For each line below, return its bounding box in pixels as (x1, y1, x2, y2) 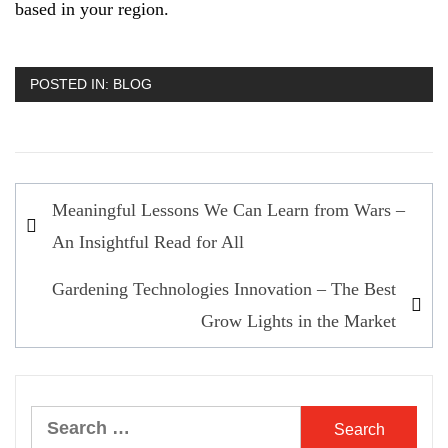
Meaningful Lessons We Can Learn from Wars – (52, 200, 405, 221)
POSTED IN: (30, 76, 113, 93)
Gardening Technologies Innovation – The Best (52, 279, 396, 300)
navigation (15, 216, 150, 250)
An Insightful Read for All (52, 232, 244, 253)
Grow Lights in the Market (201, 311, 396, 332)
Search (30, 411, 83, 432)
